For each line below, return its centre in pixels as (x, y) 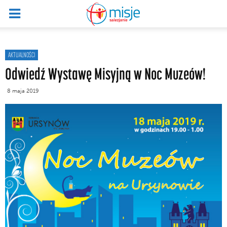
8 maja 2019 (23, 91)
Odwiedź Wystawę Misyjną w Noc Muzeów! (105, 73)
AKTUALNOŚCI (22, 55)
